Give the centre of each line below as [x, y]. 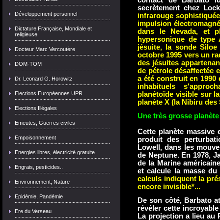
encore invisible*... [169, 187]
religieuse [26, 34]
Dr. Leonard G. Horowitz [44, 79]
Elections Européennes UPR [49, 93]
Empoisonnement [35, 137]
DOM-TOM [28, 64]
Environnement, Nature [42, 182]
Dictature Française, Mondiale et [53, 28]
